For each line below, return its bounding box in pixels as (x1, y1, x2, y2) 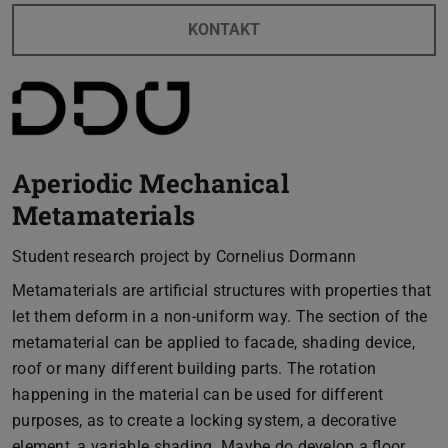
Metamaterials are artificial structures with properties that (12, 280, 432, 300)
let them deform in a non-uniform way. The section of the (12, 306, 428, 326)
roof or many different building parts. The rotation (12, 358, 377, 378)
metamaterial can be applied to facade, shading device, (12, 332, 415, 352)
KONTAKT (188, 19, 260, 39)
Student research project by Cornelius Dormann (12, 246, 357, 266)
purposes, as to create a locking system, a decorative (12, 410, 397, 430)
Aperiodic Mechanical (12, 165, 289, 200)
